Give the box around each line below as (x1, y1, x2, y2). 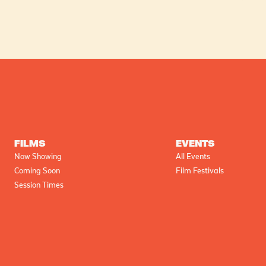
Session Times (14, 180, 64, 190)
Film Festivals (176, 166, 224, 176)
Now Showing (14, 151, 62, 161)
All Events (176, 151, 210, 161)
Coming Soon (14, 166, 60, 176)
